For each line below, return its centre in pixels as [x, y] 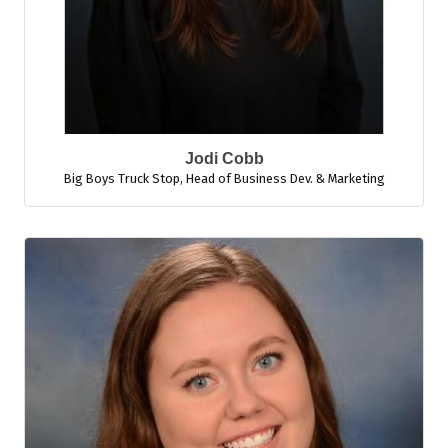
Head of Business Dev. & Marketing [285, 178]
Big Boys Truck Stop [121, 178]
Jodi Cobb [224, 158]
